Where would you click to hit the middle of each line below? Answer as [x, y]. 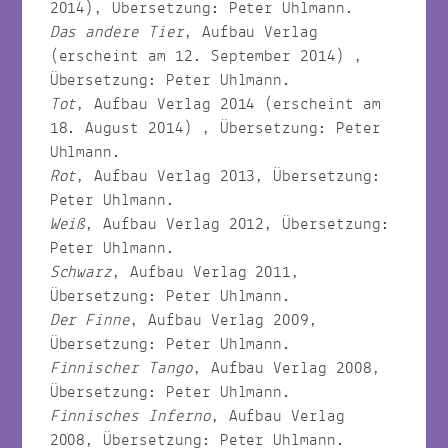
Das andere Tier [116, 32]
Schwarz [81, 272]
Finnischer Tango [121, 368]
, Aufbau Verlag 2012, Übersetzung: [237, 224]
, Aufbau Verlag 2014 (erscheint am [228, 104]
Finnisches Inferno [130, 416]
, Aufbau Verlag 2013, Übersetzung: [228, 176]
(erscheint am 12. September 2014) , [206, 56]
